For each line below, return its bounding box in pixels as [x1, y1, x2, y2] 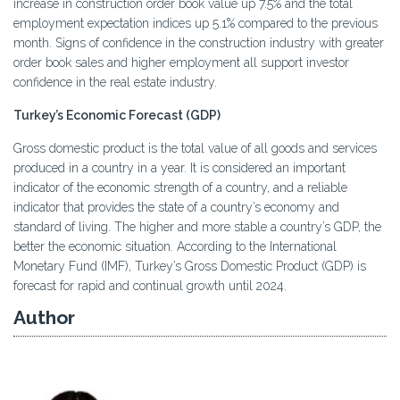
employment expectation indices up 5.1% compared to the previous [13, 16, 378, 31]
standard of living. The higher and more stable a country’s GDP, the [13, 220, 381, 235]
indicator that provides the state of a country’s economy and [13, 200, 339, 215]
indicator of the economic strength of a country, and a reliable [13, 180, 347, 196]
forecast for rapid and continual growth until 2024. [13, 279, 287, 294]
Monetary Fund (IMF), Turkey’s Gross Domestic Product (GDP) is [13, 259, 366, 274]
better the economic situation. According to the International [13, 239, 337, 254]
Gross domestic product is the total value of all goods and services [13, 141, 377, 156]
